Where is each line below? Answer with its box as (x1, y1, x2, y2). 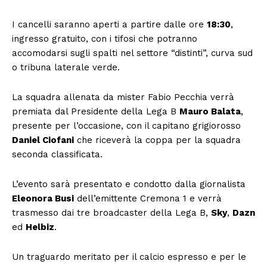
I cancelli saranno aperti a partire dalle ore (12, 19, 207, 30)
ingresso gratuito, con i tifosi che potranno (12, 33, 197, 45)
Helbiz (26, 222, 54, 233)
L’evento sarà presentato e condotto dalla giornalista (12, 179, 246, 190)
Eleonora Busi (12, 193, 74, 204)
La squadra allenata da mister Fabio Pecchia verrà (12, 92, 234, 103)
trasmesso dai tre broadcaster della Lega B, (12, 207, 211, 219)
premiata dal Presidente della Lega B (12, 106, 179, 117)
